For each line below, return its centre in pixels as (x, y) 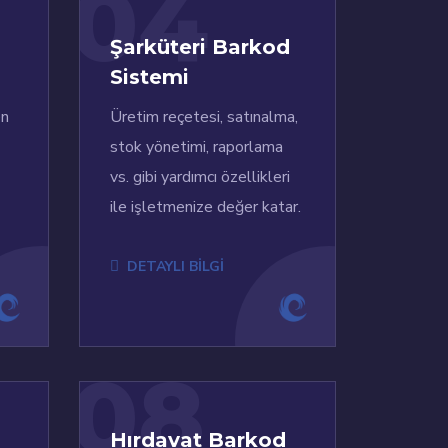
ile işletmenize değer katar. (205, 207)
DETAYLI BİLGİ (175, 267)
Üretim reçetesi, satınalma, (203, 117)
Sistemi (149, 77)
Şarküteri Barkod (199, 47)
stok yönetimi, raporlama (196, 147)
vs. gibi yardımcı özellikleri (199, 177)
